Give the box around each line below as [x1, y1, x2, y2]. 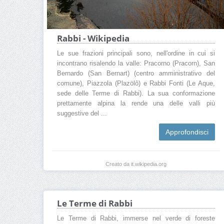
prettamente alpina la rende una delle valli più [57, 99, 215, 107]
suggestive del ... [57, 109, 107, 117]
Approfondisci [165, 127, 208, 136]
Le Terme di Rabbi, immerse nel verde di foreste [57, 215, 215, 222]
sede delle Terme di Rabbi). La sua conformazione [57, 89, 215, 97]
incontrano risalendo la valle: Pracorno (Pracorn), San [57, 59, 215, 67]
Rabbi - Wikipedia [57, 32, 129, 44]
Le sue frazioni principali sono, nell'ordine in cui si [57, 49, 215, 57]
